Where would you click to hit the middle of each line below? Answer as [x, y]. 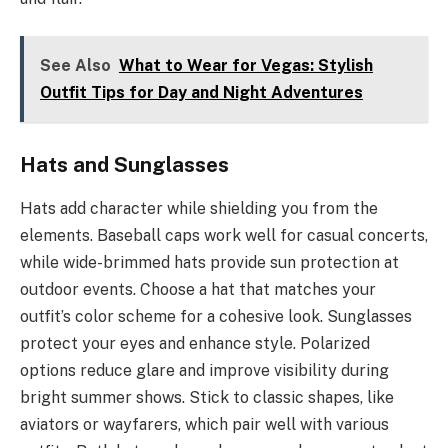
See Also [75, 66]
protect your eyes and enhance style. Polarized [195, 344]
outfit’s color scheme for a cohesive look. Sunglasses [216, 317]
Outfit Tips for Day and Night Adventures [201, 93]
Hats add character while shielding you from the [199, 209]
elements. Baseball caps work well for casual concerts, [224, 236]
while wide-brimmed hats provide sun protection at [209, 263]
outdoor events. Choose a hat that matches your [198, 290]
